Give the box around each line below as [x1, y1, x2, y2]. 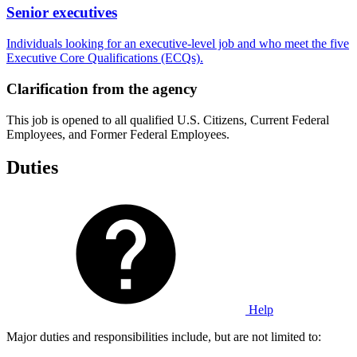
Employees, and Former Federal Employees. [6, 127, 229, 141]
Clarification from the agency [6, 80, 198, 97]
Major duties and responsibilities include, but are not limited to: [6, 330, 321, 344]
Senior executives [6, 4, 117, 22]
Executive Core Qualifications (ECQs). [6, 51, 203, 65]
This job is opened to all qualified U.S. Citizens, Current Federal [6, 112, 329, 127]
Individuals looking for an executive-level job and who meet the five [6, 37, 349, 51]
